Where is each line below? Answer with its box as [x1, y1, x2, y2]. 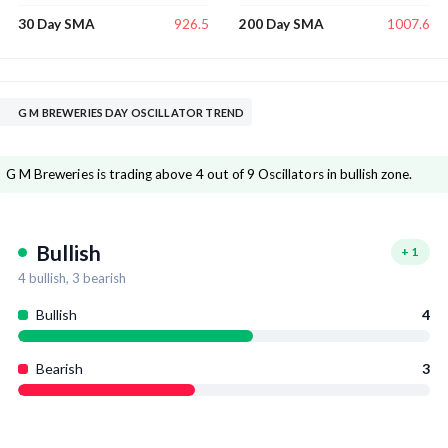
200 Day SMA [239, 16, 324, 33]
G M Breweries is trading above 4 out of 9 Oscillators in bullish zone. [6, 166, 413, 183]
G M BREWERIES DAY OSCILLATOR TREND [18, 106, 245, 120]
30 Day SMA [18, 16, 95, 33]
